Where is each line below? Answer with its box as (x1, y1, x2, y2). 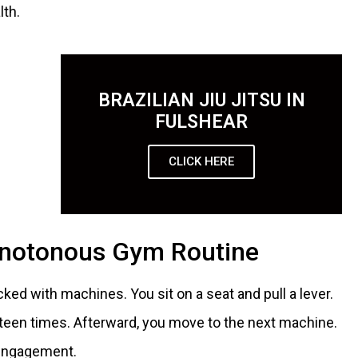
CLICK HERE (169, 153, 235, 169)
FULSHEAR (155, 110, 249, 133)
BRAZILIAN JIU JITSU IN (97, 89, 305, 111)
